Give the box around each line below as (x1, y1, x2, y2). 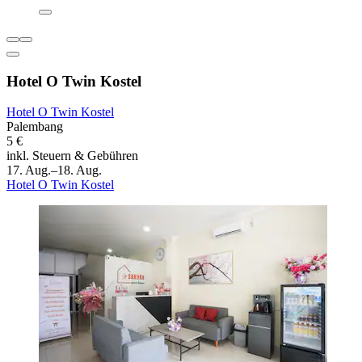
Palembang (6, 120, 63, 134)
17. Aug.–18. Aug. (6, 163, 102, 178)
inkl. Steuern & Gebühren (6, 149, 138, 163)
